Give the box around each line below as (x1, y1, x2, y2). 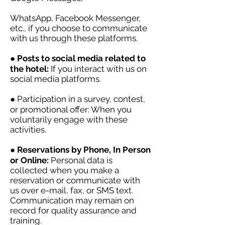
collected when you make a (10, 165, 119, 175)
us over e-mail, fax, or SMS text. (10, 185, 133, 195)
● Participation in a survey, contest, (10, 94, 145, 104)
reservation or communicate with (10, 175, 140, 185)
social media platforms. (10, 74, 101, 84)
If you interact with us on (51, 64, 147, 74)
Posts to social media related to (17, 53, 146, 63)
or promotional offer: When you (10, 104, 132, 115)
